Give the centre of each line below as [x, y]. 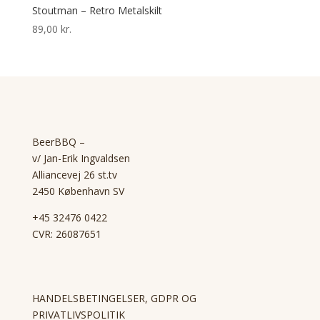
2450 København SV [78, 191]
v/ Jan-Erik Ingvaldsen [81, 159]
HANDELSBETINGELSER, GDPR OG [114, 299]
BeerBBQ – [58, 142]
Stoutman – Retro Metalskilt [97, 11]
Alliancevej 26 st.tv [74, 175]
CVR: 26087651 [66, 234]
